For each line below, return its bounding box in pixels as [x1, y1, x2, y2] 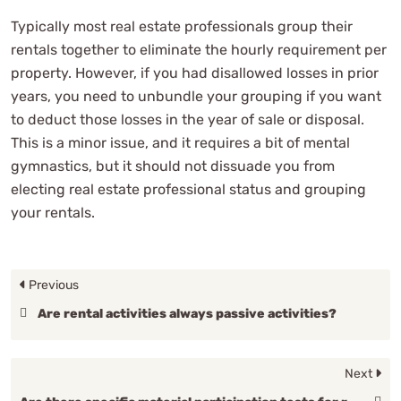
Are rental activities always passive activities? [38, 306, 337, 321]
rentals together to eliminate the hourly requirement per [11, 41, 387, 58]
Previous [26, 277, 79, 293]
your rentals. [11, 204, 95, 221]
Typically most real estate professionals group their [11, 18, 353, 35]
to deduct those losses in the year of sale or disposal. [11, 111, 364, 128]
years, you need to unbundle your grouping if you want [11, 88, 381, 105]
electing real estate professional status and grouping [11, 181, 366, 198]
